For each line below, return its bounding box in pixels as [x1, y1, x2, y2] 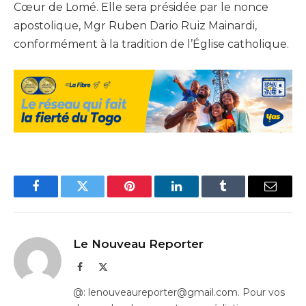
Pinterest [128, 190, 172, 203]
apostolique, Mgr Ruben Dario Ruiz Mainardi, [14, 18, 257, 32]
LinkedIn [175, 190, 221, 203]
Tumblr [222, 190, 259, 203]
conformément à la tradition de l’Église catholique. [14, 37, 289, 51]
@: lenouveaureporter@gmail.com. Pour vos [73, 286, 285, 298]
